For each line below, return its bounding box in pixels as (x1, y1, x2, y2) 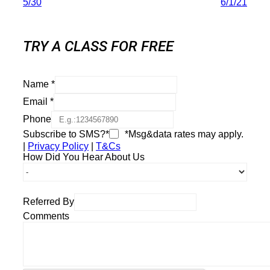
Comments (23, 210, 69, 221)
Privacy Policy (28, 140, 89, 151)
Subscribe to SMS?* (23, 128, 109, 139)
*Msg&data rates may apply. (122, 128, 243, 139)
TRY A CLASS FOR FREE (23, 37, 174, 55)
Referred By (23, 196, 74, 207)
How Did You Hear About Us (23, 151, 145, 162)
